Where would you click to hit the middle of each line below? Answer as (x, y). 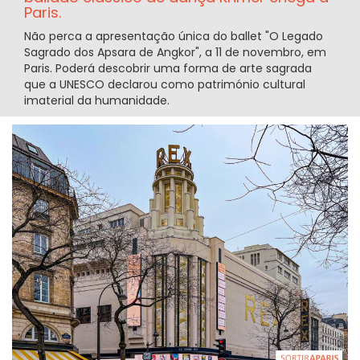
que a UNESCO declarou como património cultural (165, 84)
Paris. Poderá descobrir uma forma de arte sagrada (168, 68)
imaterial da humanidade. (97, 100)
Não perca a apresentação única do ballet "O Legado (174, 36)
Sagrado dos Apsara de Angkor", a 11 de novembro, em (175, 52)
